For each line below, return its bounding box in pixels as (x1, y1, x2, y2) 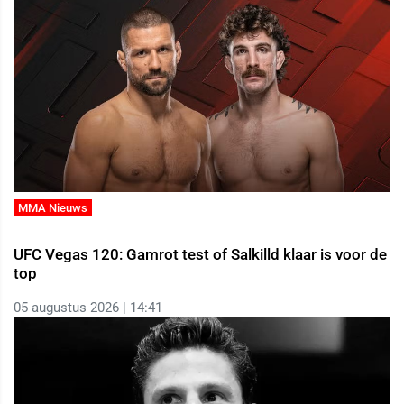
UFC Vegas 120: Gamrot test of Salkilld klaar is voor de (14, 245, 387, 264)
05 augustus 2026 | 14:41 (14, 299, 162, 317)
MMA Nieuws (18, 200, 88, 215)
